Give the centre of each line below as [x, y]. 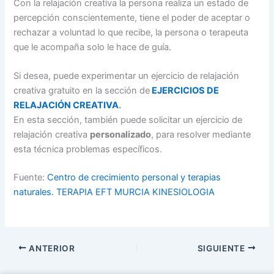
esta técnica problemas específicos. [88, 150]
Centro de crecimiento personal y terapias [134, 178]
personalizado [121, 135]
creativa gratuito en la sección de [82, 91]
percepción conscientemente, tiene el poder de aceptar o [132, 17]
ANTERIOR [51, 248]
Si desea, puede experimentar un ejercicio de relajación [127, 76]
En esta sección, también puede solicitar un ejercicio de [128, 120]
